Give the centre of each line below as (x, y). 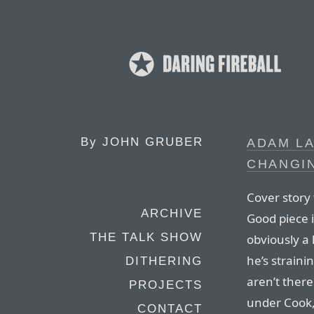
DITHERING (164, 261)
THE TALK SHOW (146, 237)
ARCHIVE (172, 213)
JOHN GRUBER (153, 142)
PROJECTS (166, 285)
